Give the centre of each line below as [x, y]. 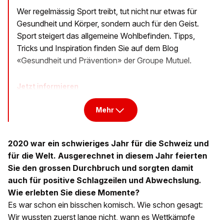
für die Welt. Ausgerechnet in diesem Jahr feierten [108, 156]
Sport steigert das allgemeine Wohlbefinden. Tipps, [106, 36]
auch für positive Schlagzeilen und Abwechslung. [105, 180]
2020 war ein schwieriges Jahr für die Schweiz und [108, 144]
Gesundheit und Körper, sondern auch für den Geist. [108, 24]
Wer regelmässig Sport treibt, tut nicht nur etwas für [107, 12]
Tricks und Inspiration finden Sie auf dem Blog [97, 48]
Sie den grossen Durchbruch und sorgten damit [101, 168]
